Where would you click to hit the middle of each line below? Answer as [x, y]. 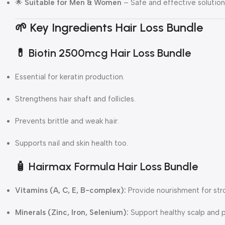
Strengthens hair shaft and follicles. [75, 99]
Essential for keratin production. [70, 77]
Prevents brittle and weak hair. [67, 121]
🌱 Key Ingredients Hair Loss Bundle [109, 27]
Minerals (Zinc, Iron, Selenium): [72, 212]
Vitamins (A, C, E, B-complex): [71, 190]
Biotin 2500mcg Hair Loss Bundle [110, 53]
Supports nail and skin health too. [72, 143]
